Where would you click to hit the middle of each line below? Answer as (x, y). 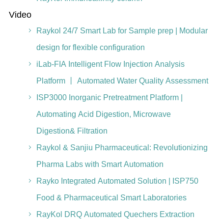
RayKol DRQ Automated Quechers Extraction (115, 214)
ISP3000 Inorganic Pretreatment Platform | (109, 97)
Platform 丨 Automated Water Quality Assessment (122, 81)
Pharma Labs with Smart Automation (100, 164)
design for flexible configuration (90, 47)
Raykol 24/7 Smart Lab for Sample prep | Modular (122, 31)
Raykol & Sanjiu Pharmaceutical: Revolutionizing (122, 148)
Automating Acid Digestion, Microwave (103, 114)
